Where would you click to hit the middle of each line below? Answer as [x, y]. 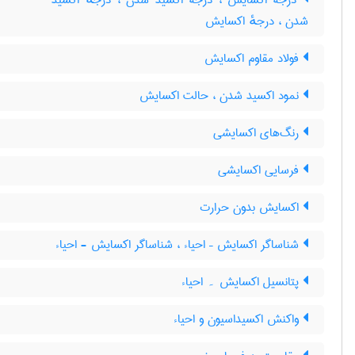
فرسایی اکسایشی [260, 170]
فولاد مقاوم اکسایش [254, 59]
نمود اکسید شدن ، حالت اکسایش [221, 96]
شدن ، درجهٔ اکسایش [257, 21]
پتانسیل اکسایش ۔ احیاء [242, 282]
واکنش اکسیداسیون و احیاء [238, 319]
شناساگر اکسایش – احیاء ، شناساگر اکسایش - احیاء [179, 245]
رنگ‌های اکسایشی [258, 133]
